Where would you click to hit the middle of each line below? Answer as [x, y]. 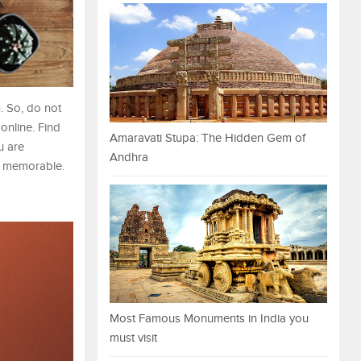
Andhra [129, 157]
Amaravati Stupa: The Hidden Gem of [207, 138]
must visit [133, 338]
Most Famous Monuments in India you [209, 319]
